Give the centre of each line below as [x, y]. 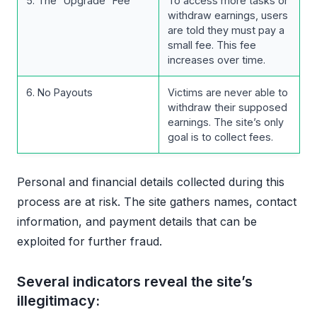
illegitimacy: [58, 301]
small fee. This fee [212, 45]
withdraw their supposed [227, 108]
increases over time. [217, 60]
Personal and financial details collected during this [151, 182]
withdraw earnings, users [228, 16]
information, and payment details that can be [137, 222]
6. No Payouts [59, 93]
